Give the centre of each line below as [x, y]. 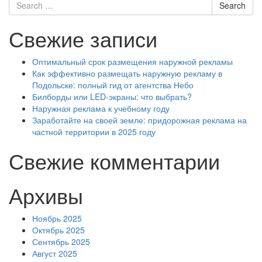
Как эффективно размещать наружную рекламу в [127, 73]
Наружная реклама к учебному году [101, 108]
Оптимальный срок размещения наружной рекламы [132, 61]
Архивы [46, 195]
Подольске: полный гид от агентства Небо [113, 85]
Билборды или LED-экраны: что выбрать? [112, 96]
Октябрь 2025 [58, 230]
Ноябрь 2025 [57, 218]
